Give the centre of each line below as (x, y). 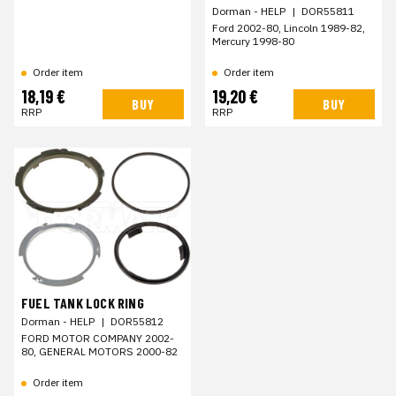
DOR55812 (137, 322)
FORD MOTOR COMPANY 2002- (98, 339)
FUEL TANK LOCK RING (83, 303)
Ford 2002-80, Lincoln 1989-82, (289, 27)
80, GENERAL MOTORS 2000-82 (99, 352)
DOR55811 (328, 11)
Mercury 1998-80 (253, 41)
